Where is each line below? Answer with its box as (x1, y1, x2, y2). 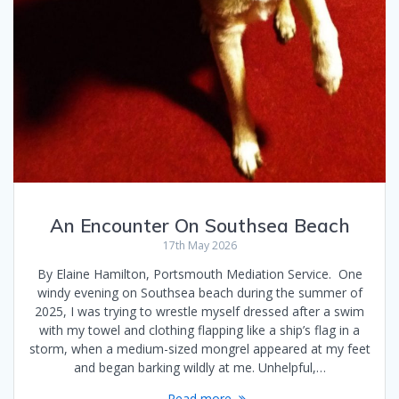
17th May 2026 (162, 237, 237, 253)
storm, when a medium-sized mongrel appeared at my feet (28, 339, 370, 357)
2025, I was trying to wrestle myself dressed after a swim (35, 302, 364, 320)
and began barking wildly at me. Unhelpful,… (73, 358, 326, 376)
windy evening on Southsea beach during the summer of (37, 283, 362, 301)
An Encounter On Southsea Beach (49, 213, 350, 237)
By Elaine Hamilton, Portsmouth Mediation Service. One (37, 265, 362, 282)
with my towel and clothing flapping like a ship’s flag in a (39, 321, 360, 338)
